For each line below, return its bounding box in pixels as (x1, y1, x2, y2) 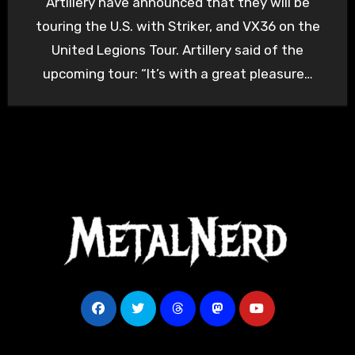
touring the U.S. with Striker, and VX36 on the (35, 17, 320, 34)
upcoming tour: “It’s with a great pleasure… (42, 65, 313, 82)
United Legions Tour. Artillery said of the (52, 41, 303, 58)
